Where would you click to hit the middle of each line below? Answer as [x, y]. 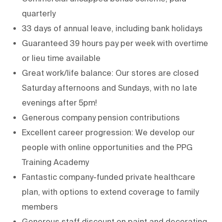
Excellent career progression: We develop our [108, 132]
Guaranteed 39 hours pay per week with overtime [115, 43]
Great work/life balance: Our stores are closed [110, 73]
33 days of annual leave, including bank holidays [112, 28]
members [40, 206]
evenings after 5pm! [59, 102]
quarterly [39, 13]
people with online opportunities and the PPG [107, 147]
